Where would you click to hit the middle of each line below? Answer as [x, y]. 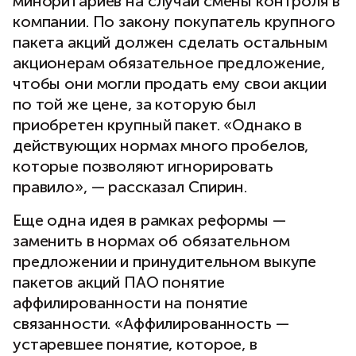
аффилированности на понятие [131, 303]
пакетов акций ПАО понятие [119, 282]
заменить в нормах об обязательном [151, 241]
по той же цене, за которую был [134, 104]
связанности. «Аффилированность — [151, 324]
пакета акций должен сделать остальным [170, 43]
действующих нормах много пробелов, [161, 146]
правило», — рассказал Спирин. [130, 187]
